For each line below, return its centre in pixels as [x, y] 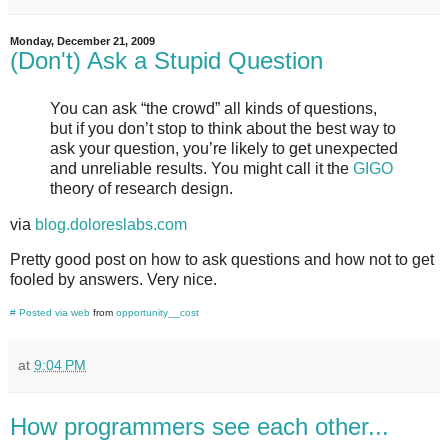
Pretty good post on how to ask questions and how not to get [222, 260]
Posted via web [54, 313]
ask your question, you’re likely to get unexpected [224, 148]
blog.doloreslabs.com [111, 224]
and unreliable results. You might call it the [201, 168]
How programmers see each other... [199, 427]
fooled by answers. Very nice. [113, 280]
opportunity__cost [157, 313]
